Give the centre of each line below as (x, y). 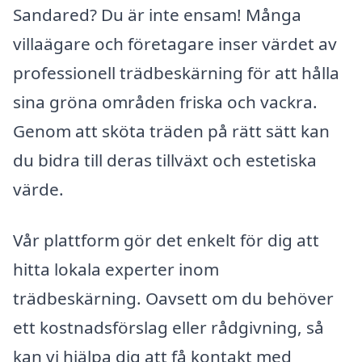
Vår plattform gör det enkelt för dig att (166, 240)
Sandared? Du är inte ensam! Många (157, 14)
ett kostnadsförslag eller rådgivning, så (168, 328)
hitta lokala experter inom (116, 269)
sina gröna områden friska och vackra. (165, 101)
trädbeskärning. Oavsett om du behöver (173, 299)
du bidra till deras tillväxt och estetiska (165, 160)
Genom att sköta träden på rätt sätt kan (171, 130)
